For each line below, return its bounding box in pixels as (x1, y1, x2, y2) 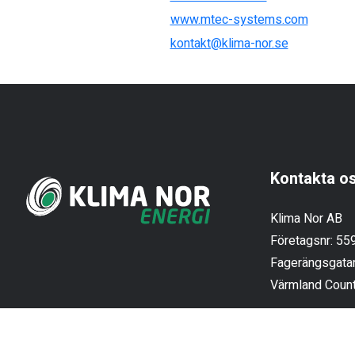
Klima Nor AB (269, 208, 342, 228)
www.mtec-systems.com (170, 10, 308, 29)
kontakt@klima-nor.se (170, 33, 288, 53)
